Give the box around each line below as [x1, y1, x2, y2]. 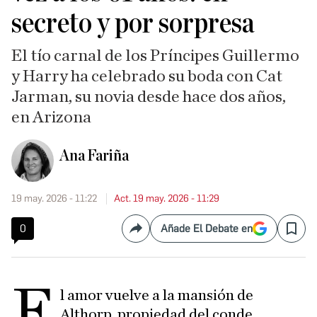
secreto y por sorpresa [11, 8, 255, 38]
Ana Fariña [59, 147, 129, 164]
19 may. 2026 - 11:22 [11, 192, 97, 204]
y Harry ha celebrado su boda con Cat [11, 68, 282, 85]
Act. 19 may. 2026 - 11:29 [114, 192, 219, 204]
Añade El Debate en [161, 222, 253, 236]
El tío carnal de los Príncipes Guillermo [11, 47, 299, 64]
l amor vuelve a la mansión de [60, 287, 254, 304]
